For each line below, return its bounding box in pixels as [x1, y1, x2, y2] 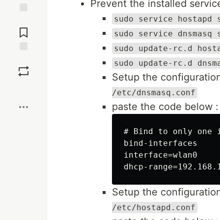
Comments [6, 25, 41, 33]
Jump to [10, 16, 37, 25]
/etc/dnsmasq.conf [112, 88, 195, 97]
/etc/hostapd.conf [112, 203, 195, 212]
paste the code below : [112, 101, 219, 112]
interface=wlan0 [124, 150, 197, 160]
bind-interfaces [124, 138, 197, 148]
